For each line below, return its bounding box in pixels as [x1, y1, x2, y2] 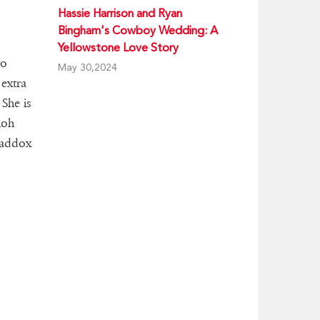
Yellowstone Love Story [58, 41, 179, 54]
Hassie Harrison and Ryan [58, 6, 182, 20]
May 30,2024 [58, 61, 117, 73]
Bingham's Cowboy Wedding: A [58, 24, 218, 37]
